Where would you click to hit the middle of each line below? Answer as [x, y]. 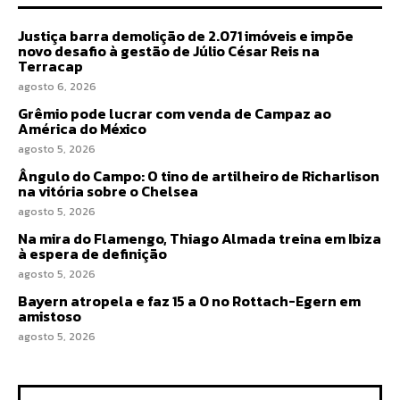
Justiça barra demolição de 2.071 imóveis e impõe [186, 36]
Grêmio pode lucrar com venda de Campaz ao [175, 114]
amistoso [50, 317]
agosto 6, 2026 [57, 87]
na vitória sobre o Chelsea [108, 192]
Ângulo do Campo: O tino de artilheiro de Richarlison [199, 176]
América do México [82, 129]
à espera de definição [92, 254]
